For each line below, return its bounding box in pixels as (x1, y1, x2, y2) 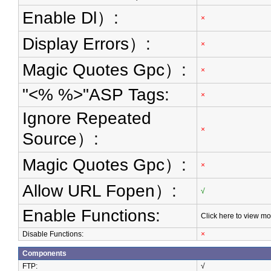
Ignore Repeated (22, 109, 151, 128)
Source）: (22, 129, 99, 148)
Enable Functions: (22, 206, 160, 225)
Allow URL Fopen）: (22, 181, 177, 200)
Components (22, 249, 67, 258)
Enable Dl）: (22, 8, 119, 27)
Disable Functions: (22, 230, 83, 238)
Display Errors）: (22, 34, 151, 53)
